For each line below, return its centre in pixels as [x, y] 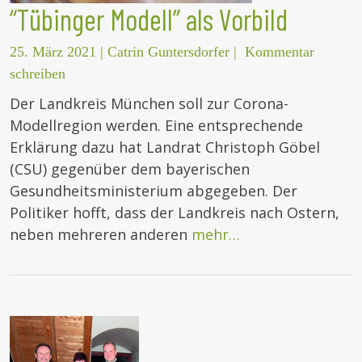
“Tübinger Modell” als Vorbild [149, 19]
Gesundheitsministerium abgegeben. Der [154, 191]
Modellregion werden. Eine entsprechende [156, 126]
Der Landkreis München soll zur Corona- [149, 104]
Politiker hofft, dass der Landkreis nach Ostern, [175, 213]
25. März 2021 [53, 52]
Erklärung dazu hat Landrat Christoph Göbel [165, 147]
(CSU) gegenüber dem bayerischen [130, 169]
